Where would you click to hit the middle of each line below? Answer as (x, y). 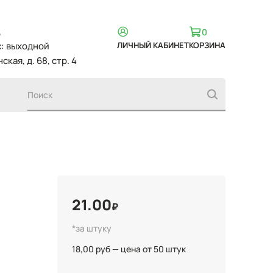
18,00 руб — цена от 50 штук (129, 249)
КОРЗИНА (207, 45)
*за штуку (92, 228)
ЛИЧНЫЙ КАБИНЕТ (153, 45)
